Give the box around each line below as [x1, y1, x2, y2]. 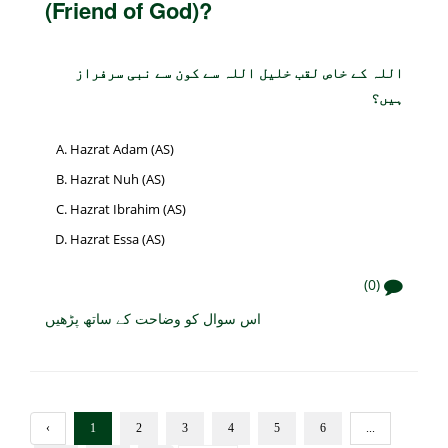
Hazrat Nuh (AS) [70, 169, 165, 188]
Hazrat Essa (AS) [70, 229, 165, 248]
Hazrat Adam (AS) [70, 139, 174, 158]
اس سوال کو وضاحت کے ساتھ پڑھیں [45, 308, 261, 329]
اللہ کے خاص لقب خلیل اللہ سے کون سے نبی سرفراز [75, 61, 403, 82]
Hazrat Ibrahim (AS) [70, 199, 186, 218]
